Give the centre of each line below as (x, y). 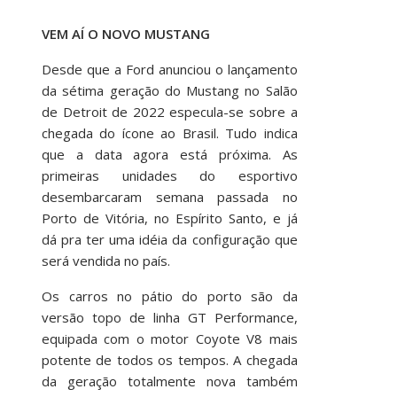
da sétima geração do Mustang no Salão (169, 90)
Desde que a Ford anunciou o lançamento (169, 69)
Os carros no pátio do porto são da (169, 296)
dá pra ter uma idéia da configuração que (169, 239)
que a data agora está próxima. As (169, 154)
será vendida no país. (105, 260)
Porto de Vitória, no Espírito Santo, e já (169, 218)
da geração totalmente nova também (169, 381)
